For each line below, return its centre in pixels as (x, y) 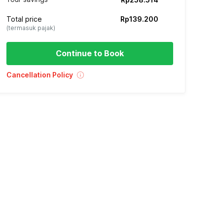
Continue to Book (90, 53)
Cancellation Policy (40, 75)
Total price (24, 19)
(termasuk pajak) (31, 28)
